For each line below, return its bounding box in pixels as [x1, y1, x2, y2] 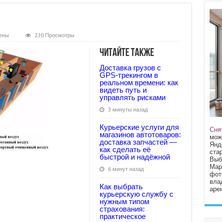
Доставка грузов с [99, 63, 161, 72]
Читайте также [99, 48, 154, 59]
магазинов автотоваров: [99, 130, 181, 139]
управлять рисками [99, 93, 166, 102]
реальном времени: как [99, 78, 178, 87]
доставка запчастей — [99, 138, 177, 146]
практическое [99, 212, 146, 221]
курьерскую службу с [99, 190, 173, 198]
